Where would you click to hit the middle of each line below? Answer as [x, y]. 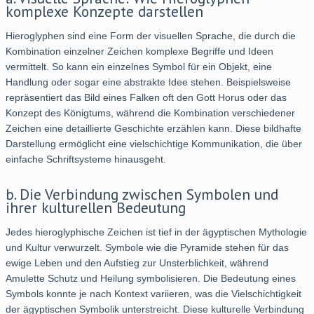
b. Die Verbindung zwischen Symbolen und [142, 194]
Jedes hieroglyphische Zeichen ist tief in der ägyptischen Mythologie [156, 232]
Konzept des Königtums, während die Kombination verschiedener [150, 112]
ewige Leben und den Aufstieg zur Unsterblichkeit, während [137, 263]
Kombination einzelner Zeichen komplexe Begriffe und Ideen [139, 51]
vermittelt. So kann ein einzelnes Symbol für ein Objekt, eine [139, 66]
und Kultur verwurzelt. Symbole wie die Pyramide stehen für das [147, 248]
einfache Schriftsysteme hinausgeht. [86, 159]
